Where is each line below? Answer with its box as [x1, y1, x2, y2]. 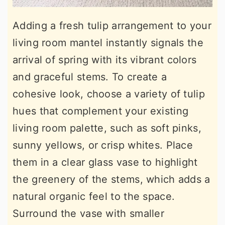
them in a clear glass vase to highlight [13, 156, 198, 168]
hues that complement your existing [13, 104, 189, 117]
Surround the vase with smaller [13, 207, 164, 219]
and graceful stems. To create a [13, 70, 167, 83]
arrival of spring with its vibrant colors [13, 53, 197, 66]
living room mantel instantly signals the [13, 36, 203, 49]
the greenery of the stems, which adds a [13, 173, 210, 185]
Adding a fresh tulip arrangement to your [13, 19, 211, 32]
